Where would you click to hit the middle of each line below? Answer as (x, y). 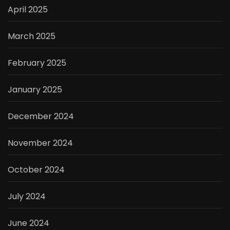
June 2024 (28, 223)
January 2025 (35, 89)
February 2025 (37, 63)
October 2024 (36, 169)
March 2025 (32, 36)
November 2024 (40, 143)
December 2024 (41, 116)
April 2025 (28, 9)
